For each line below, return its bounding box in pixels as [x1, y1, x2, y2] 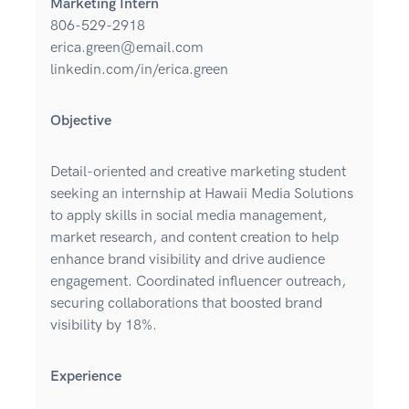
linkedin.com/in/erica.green [50, 61, 228, 79]
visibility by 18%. [50, 317, 157, 335]
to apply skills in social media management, [50, 207, 327, 225]
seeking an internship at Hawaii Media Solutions [50, 185, 353, 204]
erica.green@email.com [50, 39, 204, 58]
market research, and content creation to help [50, 229, 339, 247]
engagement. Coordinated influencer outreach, [50, 273, 346, 291]
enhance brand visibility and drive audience [50, 251, 325, 269]
